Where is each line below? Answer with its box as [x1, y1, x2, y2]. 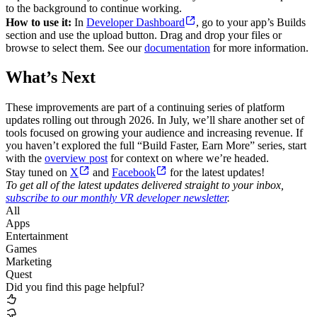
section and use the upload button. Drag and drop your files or [6, 28, 282, 41]
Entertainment [6, 230, 68, 243]
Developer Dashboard [86, 16, 185, 28]
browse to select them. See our [6, 41, 144, 54]
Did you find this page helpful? [6, 281, 144, 294]
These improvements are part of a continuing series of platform [6, 101, 284, 114]
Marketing [6, 255, 52, 268]
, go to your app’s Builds [196, 16, 306, 28]
